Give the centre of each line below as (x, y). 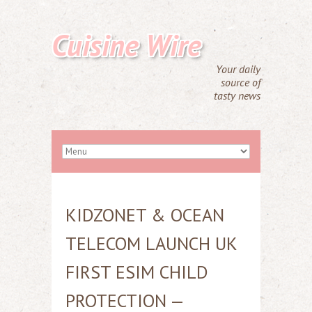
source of (241, 82)
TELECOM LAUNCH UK (151, 243)
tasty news (237, 95)
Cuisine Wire (126, 45)
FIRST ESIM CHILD (137, 272)
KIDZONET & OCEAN (145, 215)
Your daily (238, 69)
